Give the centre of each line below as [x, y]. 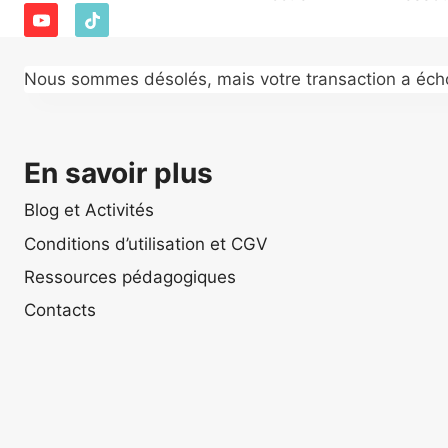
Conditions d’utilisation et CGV [146, 243]
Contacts [60, 310]
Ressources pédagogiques [130, 277]
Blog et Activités [89, 210]
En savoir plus [118, 172]
